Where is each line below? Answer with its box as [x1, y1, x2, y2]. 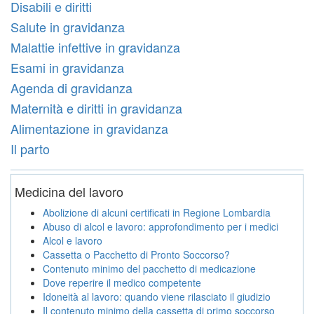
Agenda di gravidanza [11, 78, 132, 97]
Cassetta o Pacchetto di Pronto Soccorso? [43, 247, 230, 261]
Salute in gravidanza [11, 17, 125, 36]
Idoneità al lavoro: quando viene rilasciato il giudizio [43, 289, 271, 303]
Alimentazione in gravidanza [11, 118, 168, 137]
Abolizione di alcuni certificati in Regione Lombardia [43, 205, 271, 219]
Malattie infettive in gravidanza [11, 37, 180, 56]
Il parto [11, 139, 50, 158]
